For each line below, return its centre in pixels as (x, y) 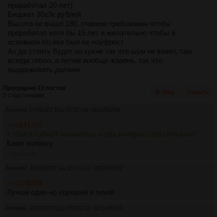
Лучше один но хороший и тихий (61, 192)
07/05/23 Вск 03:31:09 (59, 110)
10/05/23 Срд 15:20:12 (60, 208)
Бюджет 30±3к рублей (44, 14)
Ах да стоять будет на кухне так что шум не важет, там (100, 51)
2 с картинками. (24, 95)
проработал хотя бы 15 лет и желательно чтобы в (92, 32)
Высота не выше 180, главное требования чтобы (89, 23)
